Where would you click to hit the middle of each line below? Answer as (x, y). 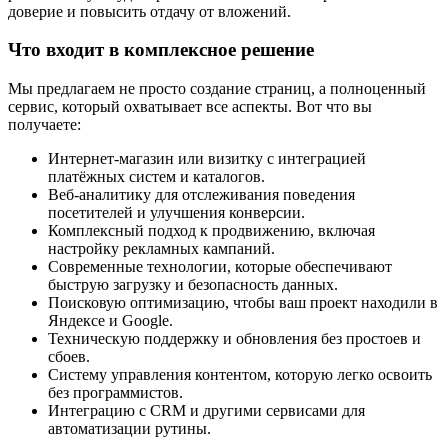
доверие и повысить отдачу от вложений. (149, 11)
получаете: (44, 124)
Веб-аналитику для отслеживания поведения (201, 194)
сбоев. (69, 356)
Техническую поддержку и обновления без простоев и (234, 338)
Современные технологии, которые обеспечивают (220, 266)
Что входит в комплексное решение (161, 50)
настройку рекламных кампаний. (161, 248)
